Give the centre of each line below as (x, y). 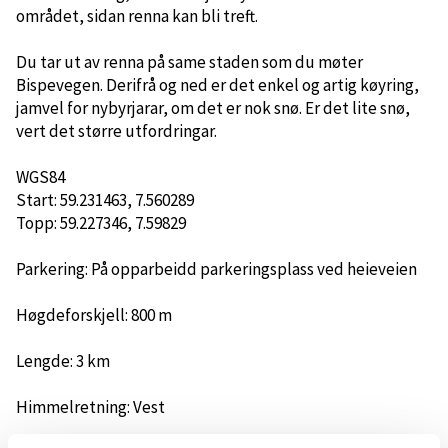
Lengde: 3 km (63, 361)
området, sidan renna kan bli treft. (137, 16)
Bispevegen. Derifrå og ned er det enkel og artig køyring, (217, 85)
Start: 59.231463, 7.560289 (105, 200)
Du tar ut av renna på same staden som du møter (189, 62)
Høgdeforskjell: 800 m (94, 315)
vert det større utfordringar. (116, 131)
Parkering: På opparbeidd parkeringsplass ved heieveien (216, 269)
